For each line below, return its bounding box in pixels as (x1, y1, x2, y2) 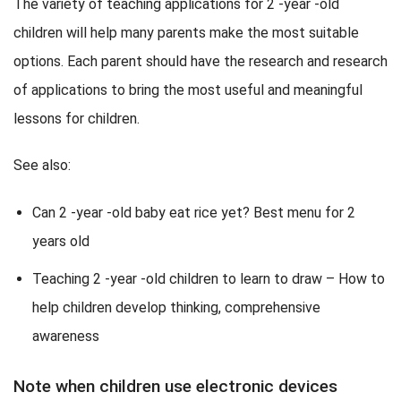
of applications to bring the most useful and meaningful (13, 81, 363, 98)
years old (31, 233, 90, 251)
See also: (13, 157, 71, 175)
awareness (31, 327, 99, 345)
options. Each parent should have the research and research (13, 52, 388, 70)
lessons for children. (13, 109, 140, 127)
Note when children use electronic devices (13, 375, 337, 397)
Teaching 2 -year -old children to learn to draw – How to (31, 269, 385, 287)
